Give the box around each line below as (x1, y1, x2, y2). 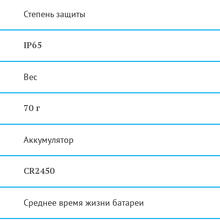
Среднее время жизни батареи (24, 196, 144, 208)
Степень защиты (24, 8, 85, 20)
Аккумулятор (24, 134, 74, 145)
